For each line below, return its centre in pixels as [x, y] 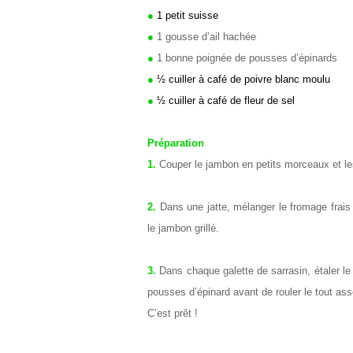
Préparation [176, 143]
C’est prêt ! [173, 313]
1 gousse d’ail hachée [206, 37]
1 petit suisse [188, 15]
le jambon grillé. [183, 228]
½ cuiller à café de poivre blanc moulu [243, 79]
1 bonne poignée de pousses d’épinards [247, 58]
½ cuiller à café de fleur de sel [226, 100]
